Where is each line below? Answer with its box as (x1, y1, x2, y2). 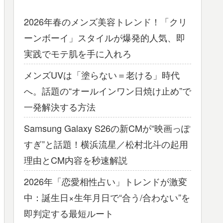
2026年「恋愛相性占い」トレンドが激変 (24, 175, 187, 188)
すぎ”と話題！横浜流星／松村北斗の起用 (24, 137, 188, 151)
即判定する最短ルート (24, 207, 113, 220)
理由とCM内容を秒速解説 (24, 153, 127, 167)
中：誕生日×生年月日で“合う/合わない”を (24, 191, 190, 204)
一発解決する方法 (24, 100, 96, 113)
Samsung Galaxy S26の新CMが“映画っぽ (24, 121, 190, 135)
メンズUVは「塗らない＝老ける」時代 (24, 68, 180, 82)
